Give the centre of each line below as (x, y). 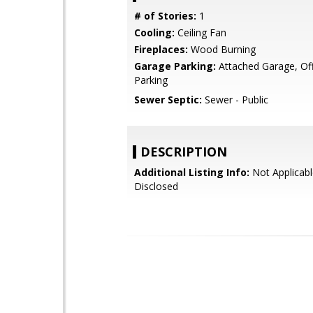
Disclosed (156, 186)
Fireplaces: (161, 49)
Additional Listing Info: (192, 172)
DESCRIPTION (184, 152)
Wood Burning (222, 49)
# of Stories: (165, 16)
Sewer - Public (235, 100)
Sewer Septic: (168, 100)
